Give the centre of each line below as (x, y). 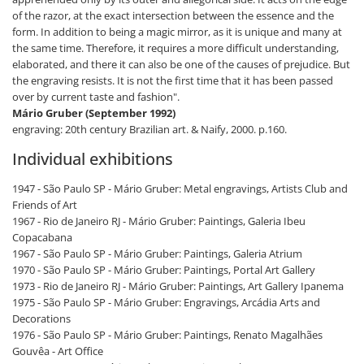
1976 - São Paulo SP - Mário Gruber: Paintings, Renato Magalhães (167, 335)
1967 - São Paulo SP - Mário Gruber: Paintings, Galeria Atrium (157, 254)
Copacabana (42, 238)
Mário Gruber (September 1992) (94, 113)
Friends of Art (45, 205)
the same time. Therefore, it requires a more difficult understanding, (175, 48)
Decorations (41, 319)
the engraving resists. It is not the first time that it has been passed (173, 81)
